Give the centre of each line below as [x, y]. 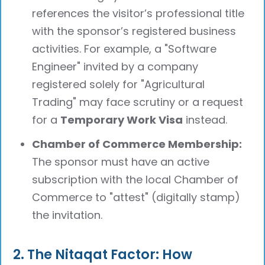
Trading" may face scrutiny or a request [138, 102]
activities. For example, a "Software [125, 49]
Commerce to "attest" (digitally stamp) [136, 198]
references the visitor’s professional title [138, 14]
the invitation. [67, 215]
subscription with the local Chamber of [135, 180]
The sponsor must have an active [121, 162]
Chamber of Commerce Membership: [137, 144]
